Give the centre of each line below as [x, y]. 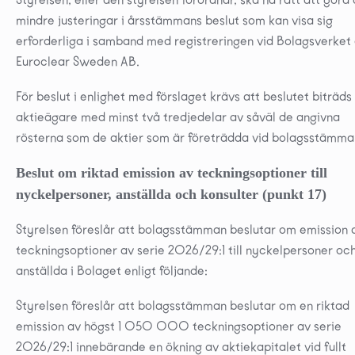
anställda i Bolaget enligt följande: [112, 270]
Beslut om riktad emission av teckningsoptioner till [172, 172]
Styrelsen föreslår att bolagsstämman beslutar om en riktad [183, 305]
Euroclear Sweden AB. [78, 61]
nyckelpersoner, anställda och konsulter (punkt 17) [171, 194]
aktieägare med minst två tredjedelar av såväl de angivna [178, 116]
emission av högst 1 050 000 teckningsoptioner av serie [179, 326]
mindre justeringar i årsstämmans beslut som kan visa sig [174, 20]
